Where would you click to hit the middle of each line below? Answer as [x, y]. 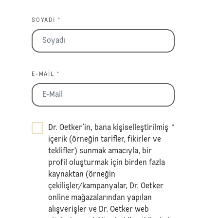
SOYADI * [46, 20]
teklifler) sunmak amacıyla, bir [100, 151]
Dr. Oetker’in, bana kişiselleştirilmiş [109, 128]
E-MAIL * [46, 74]
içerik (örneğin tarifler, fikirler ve [105, 139]
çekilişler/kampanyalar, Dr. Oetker [106, 186]
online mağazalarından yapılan [100, 198]
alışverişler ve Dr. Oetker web [99, 209]
